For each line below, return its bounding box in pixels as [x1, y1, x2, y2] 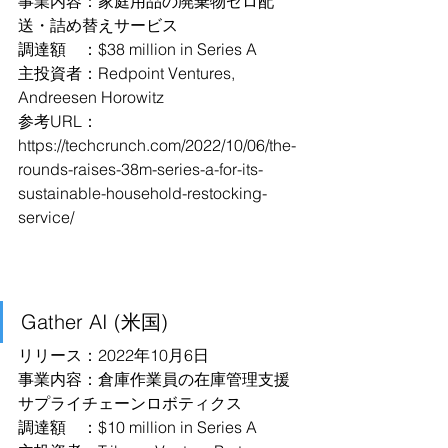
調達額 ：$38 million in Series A [18, 39, 257, 59]
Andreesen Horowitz [18, 87, 164, 107]
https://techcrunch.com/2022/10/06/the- [18, 135, 296, 155]
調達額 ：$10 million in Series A [18, 417, 257, 437]
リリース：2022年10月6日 [18, 345, 209, 365]
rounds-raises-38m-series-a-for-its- [18, 159, 263, 179]
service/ [18, 207, 74, 227]
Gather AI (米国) [21, 309, 168, 334]
